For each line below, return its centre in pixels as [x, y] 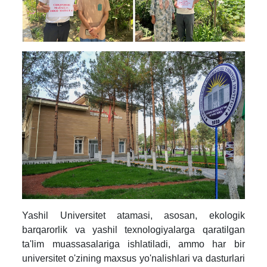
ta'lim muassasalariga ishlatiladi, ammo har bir [133, 244]
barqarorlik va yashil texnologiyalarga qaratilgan [133, 230]
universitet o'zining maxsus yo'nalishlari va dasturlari [133, 259]
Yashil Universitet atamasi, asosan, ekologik [133, 216]
